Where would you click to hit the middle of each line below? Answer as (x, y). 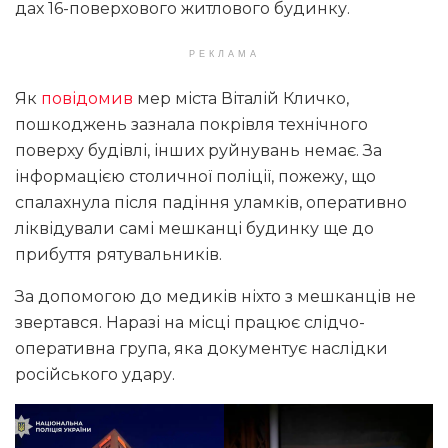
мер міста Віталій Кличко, (241, 99)
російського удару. (95, 375)
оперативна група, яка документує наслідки (201, 349)
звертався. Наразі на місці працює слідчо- (190, 323)
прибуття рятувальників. (118, 255)
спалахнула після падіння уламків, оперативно (211, 203)
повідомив (87, 99)
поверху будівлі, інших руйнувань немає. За (198, 151)
